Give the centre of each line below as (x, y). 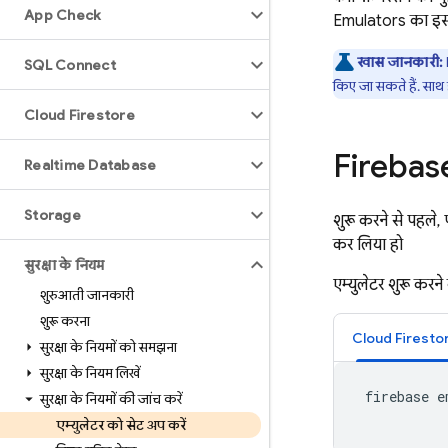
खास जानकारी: (400, 62)
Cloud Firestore (79, 115)
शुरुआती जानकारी (87, 295)
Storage (52, 215)
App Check (63, 15)
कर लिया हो (368, 245)
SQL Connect (70, 65)
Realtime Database (90, 165)
